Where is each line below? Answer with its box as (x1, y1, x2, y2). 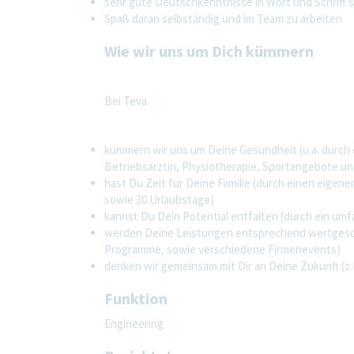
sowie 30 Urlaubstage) (104, 191, 214, 207)
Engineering (104, 315, 164, 331)
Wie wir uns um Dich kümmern (104, 40, 314, 61)
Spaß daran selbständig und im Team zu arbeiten (104, 10, 342, 26)
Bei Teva (104, 92, 147, 108)
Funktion (104, 288, 168, 308)
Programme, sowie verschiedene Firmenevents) (104, 241, 343, 257)
